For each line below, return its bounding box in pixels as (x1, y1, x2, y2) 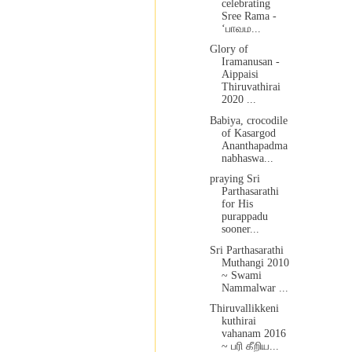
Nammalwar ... (221, 281, 288, 294)
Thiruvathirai (221, 81, 280, 93)
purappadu (221, 211, 268, 223)
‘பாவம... (221, 22, 261, 35)
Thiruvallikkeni (209, 302, 279, 315)
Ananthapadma (221, 139, 288, 152)
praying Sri (209, 173, 260, 185)
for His (221, 198, 253, 211)
